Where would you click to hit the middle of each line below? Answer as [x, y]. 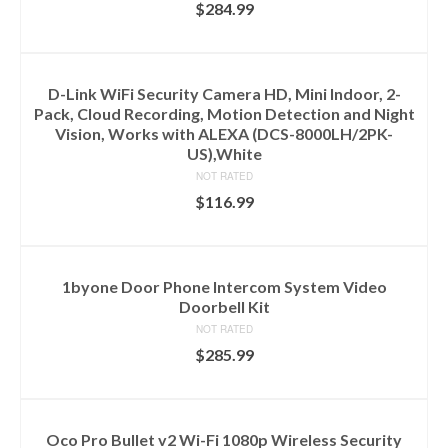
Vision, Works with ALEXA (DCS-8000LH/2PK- [224, 134]
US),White [224, 154]
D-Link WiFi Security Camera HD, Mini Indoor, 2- [224, 94]
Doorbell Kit [224, 307]
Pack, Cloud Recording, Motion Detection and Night [224, 114]
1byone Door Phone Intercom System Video [224, 287]
